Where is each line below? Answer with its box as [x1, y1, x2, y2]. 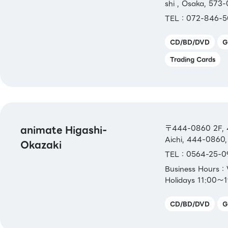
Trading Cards [169, 54, 215, 64]
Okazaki [20, 137, 62, 152]
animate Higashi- [20, 122, 107, 137]
